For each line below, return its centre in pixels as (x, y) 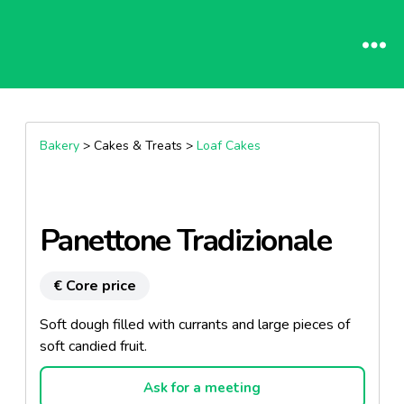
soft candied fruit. (93, 346)
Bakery (59, 146)
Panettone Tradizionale (185, 241)
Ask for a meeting (202, 388)
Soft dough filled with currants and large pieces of (194, 325)
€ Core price (94, 286)
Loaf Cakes (228, 146)
